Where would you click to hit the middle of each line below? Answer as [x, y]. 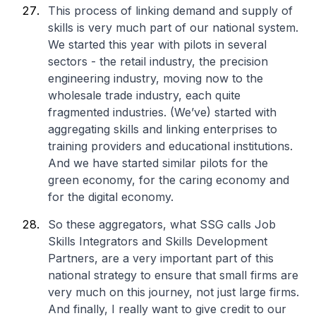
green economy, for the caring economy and [169, 180]
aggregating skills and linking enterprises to [163, 129]
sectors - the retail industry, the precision [158, 61]
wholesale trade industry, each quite [144, 95]
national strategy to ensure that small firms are [173, 275]
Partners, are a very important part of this [161, 258]
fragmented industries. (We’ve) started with [162, 112]
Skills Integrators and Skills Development [158, 241]
